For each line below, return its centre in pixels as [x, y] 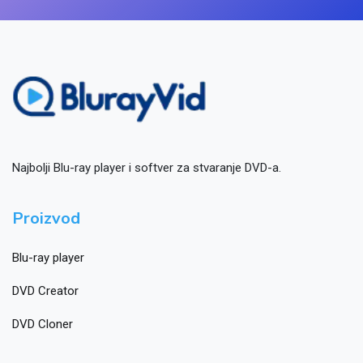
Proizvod [46, 219]
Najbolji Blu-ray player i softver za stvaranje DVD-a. [147, 168]
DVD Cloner [43, 325]
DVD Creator [45, 291]
